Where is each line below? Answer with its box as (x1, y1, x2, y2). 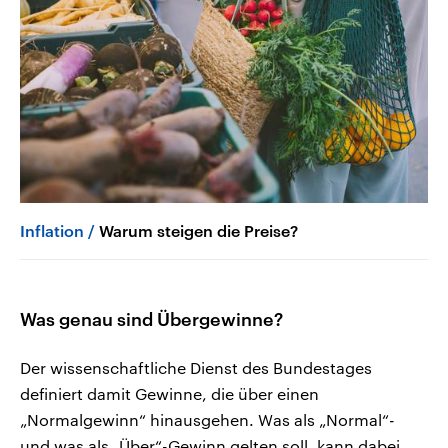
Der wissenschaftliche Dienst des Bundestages (20, 358, 372, 378)
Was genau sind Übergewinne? (20, 308, 283, 331)
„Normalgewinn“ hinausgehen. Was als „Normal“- (20, 410, 395, 430)
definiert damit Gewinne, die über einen (20, 384, 319, 404)
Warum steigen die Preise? (99, 221, 298, 241)
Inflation (20, 221, 84, 241)
